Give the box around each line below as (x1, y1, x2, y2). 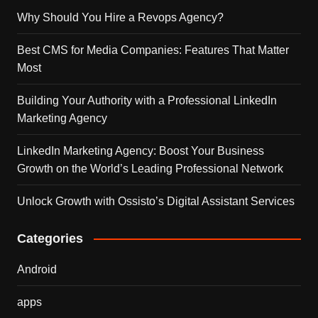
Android (16, 263, 57, 275)
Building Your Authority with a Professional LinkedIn (16, 94, 277, 106)
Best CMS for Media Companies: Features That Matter (16, 43, 289, 56)
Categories (16, 231, 83, 246)
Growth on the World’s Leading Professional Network (16, 162, 283, 175)
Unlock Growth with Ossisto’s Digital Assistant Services (16, 194, 295, 207)
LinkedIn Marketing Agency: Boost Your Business (16, 144, 264, 157)
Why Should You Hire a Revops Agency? (16, 11, 224, 23)
